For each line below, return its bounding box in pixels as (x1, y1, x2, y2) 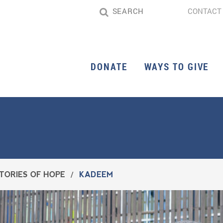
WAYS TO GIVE (144, 60, 209, 73)
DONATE (91, 60, 127, 73)
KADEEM (79, 170, 113, 179)
